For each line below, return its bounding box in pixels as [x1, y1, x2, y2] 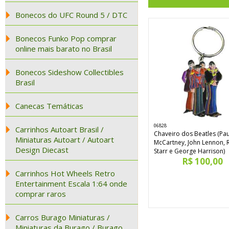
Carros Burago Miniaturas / [15, 212, 110, 222]
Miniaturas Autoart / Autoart [15, 134, 114, 145]
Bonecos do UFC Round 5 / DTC [15, 10, 127, 20]
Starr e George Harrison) [154, 147, 225, 155]
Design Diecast [15, 145, 68, 155]
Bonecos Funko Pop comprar [15, 33, 117, 43]
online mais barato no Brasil [15, 43, 112, 54]
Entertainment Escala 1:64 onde [15, 178, 127, 189]
